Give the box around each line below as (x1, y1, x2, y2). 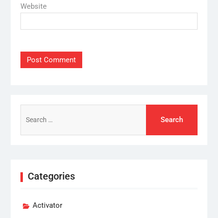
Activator (32, 200, 62, 210)
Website (20, 1, 47, 11)
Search (19, 106, 42, 115)
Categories (27, 170, 75, 182)
